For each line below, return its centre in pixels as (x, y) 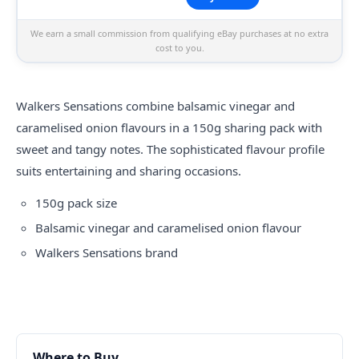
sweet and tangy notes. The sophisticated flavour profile (170, 149)
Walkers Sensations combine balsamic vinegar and (155, 105)
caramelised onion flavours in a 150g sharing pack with (169, 127)
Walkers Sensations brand (107, 252)
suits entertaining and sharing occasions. (129, 170)
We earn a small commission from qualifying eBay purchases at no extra (179, 34)
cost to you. (179, 48)
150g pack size (76, 202)
